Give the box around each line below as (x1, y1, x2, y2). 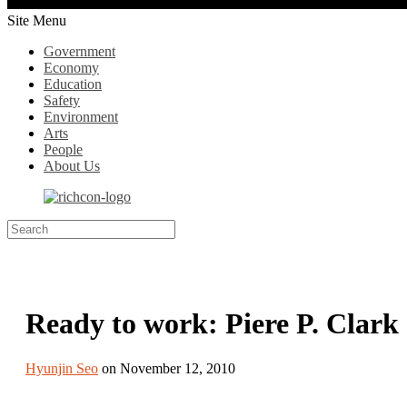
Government (44, 44, 115, 59)
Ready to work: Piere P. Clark (25, 307, 399, 341)
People (44, 142, 83, 157)
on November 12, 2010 (98, 360, 235, 376)
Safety (44, 93, 80, 108)
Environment (44, 109, 118, 124)
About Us (44, 158, 100, 174)
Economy (44, 60, 99, 75)
